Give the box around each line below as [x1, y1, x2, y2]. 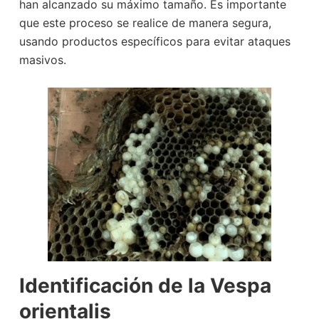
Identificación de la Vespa [19, 273, 271, 298]
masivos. [19, 53, 66, 68]
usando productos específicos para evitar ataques [19, 34, 291, 49]
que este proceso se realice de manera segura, [19, 16, 271, 31]
